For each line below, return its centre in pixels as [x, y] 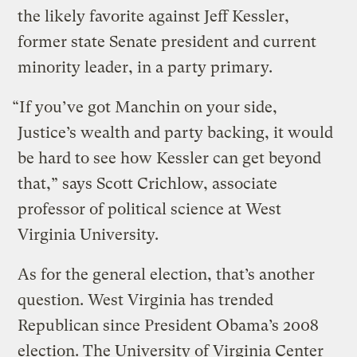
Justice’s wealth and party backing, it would [176, 132]
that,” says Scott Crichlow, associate [148, 183]
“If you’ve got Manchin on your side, [145, 107]
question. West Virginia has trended [146, 300]
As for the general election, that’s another [167, 274]
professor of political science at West [150, 209]
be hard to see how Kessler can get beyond [170, 158]
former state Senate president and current [167, 41]
